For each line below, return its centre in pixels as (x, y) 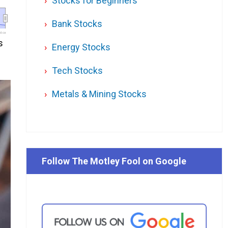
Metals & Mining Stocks (99, 94)
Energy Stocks (81, 47)
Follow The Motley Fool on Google (114, 161)
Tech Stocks (77, 71)
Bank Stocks (77, 24)
